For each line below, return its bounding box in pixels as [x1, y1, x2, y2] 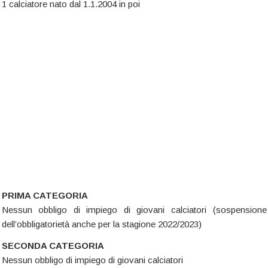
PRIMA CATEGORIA [1, 190, 88, 201]
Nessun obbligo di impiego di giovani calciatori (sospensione [1, 205, 267, 215]
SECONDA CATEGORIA [1, 240, 104, 251]
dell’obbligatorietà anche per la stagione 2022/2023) [1, 219, 202, 230]
